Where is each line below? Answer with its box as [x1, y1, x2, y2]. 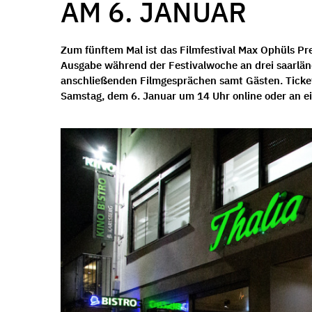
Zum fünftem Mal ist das [61, 42, 180, 56]
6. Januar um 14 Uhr [131, 88, 230, 102]
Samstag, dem [61, 88, 131, 102]
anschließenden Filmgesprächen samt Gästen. [61, 73, 286, 87]
